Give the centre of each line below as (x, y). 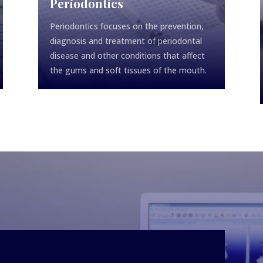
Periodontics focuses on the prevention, (127, 26)
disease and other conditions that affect (127, 56)
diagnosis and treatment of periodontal (126, 41)
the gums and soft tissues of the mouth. (128, 70)
